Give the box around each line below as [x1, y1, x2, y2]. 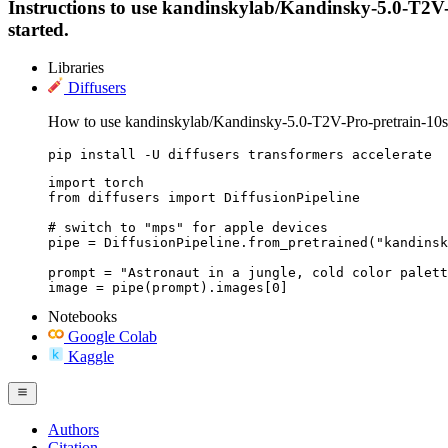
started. [8, 18, 69, 40]
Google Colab [68, 328, 157, 346]
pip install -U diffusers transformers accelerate [48, 147, 432, 163]
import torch [48, 175, 144, 191]
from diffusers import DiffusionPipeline [48, 190, 360, 206]
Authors [48, 420, 99, 438]
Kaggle [68, 348, 114, 366]
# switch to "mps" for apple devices [48, 220, 328, 236]
